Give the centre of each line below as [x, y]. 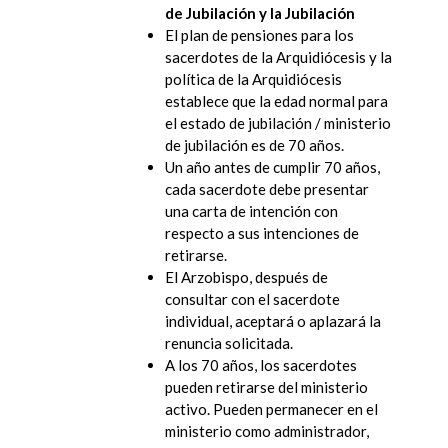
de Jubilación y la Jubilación [260, 12]
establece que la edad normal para [276, 100]
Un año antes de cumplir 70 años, [272, 166]
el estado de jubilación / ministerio [278, 122]
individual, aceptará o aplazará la [273, 320]
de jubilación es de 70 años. [254, 144]
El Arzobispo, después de [246, 276]
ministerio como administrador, [267, 430]
